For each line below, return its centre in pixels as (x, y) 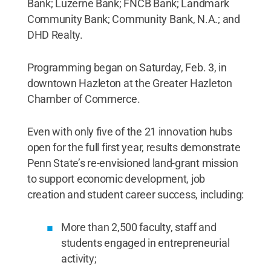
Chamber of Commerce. (83, 99)
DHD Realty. (55, 34)
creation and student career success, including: (135, 194)
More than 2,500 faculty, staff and (139, 227)
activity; (79, 258)
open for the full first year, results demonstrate (134, 147)
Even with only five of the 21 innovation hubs (129, 131)
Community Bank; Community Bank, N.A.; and (133, 19)
